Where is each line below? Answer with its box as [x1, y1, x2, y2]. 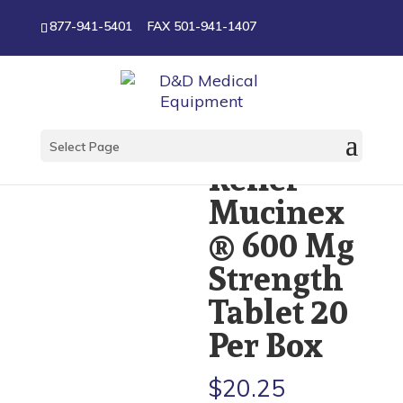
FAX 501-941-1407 [147, 18, 256, 35]
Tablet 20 [208, 285, 349, 338]
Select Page [49, 139, 120, 155]
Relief [208, 152, 299, 205]
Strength [208, 252, 345, 305]
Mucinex [208, 185, 345, 238]
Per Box [208, 318, 324, 372]
